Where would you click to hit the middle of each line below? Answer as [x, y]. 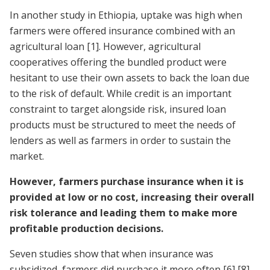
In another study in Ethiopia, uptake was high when [126, 15]
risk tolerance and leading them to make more [124, 213]
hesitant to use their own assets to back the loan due [130, 78]
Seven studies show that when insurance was [111, 254]
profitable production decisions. [86, 229]
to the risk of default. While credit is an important [121, 94]
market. [28, 156]
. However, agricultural [150, 47]
